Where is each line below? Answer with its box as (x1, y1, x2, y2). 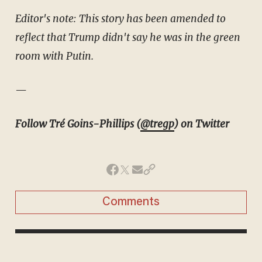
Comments (102, 196, 160, 208)
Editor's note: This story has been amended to (15, 12, 226, 25)
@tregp (140, 117, 174, 130)
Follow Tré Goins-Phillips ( (15, 117, 140, 130)
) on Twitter (174, 117, 229, 130)
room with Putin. (15, 49, 94, 63)
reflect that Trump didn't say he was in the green (15, 30, 240, 44)
